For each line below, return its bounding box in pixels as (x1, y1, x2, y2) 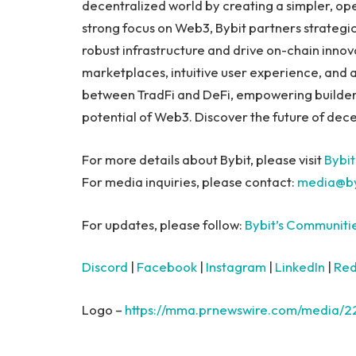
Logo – (82, 300, 125, 318)
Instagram (206, 258, 266, 276)
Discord (82, 258, 128, 276)
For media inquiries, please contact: (82, 172, 297, 190)
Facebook (137, 258, 197, 276)
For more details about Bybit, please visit (82, 150, 324, 168)
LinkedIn (275, 258, 325, 276)
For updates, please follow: (82, 215, 245, 233)
